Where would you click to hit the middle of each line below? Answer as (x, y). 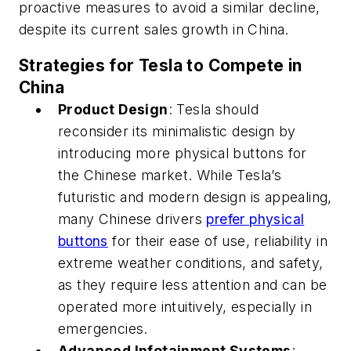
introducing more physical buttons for (183, 153)
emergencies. (103, 328)
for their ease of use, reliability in (218, 241)
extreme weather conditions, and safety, (191, 262)
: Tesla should (213, 109)
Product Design (113, 109)
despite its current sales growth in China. (154, 29)
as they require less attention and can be (193, 284)
